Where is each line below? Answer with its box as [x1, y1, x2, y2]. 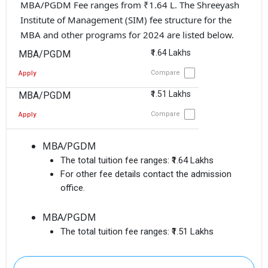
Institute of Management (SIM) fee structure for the [20, 13, 232, 26]
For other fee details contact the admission [60, 169, 232, 180]
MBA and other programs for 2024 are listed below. [20, 28, 234, 41]
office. [60, 182, 85, 194]
